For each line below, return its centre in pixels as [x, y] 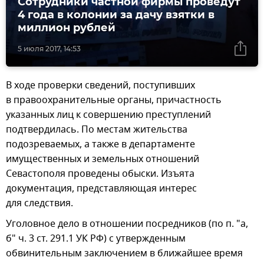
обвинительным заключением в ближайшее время [124, 253]
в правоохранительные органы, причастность [114, 100]
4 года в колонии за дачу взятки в [116, 14]
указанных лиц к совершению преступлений [108, 115]
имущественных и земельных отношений [103, 159]
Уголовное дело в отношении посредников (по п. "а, [127, 224]
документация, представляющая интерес [101, 188]
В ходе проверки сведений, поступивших [100, 85]
